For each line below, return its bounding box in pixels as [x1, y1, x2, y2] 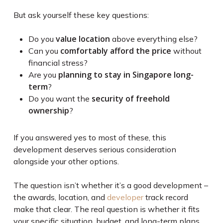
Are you [28, 70, 58, 80]
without [171, 46, 202, 56]
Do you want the [28, 94, 92, 104]
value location [55, 33, 110, 45]
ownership [28, 105, 69, 116]
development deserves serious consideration [13, 144, 176, 155]
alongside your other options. [13, 156, 119, 167]
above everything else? [110, 34, 198, 44]
